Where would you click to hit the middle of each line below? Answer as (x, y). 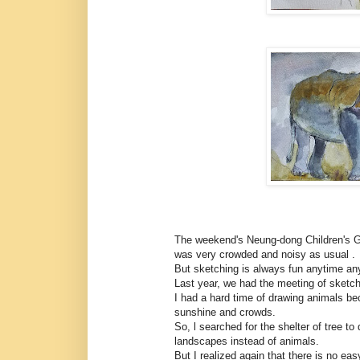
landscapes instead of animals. (219, 341)
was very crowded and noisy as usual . (237, 254)
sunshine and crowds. (197, 312)
